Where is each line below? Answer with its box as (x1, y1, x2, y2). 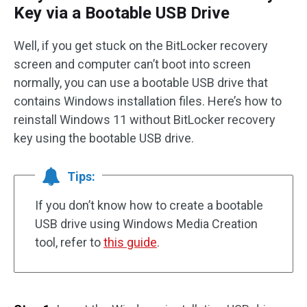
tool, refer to (35, 235, 103, 249)
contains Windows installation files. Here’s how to (14, 94, 282, 108)
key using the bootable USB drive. (14, 131, 194, 145)
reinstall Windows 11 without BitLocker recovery (14, 112, 275, 127)
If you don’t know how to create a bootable (35, 198, 263, 212)
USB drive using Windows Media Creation (35, 217, 258, 231)
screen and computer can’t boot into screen (14, 57, 251, 71)
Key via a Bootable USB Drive (14, 3, 230, 23)
